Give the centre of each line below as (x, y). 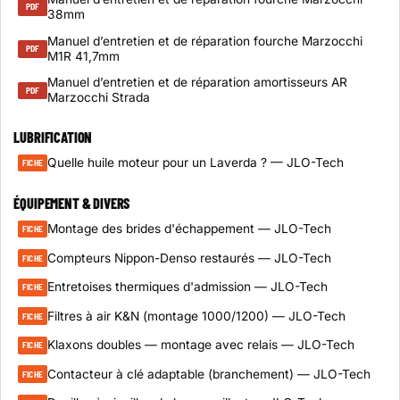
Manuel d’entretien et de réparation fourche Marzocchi (204, 41)
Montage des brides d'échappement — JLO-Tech (189, 228)
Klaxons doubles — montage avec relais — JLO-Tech (200, 345)
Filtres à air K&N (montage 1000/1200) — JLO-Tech (196, 316)
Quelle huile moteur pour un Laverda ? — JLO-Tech (195, 163)
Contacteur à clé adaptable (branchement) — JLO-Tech (208, 374)
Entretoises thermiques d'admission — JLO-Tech (187, 287)
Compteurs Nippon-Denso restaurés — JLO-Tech (189, 258)
